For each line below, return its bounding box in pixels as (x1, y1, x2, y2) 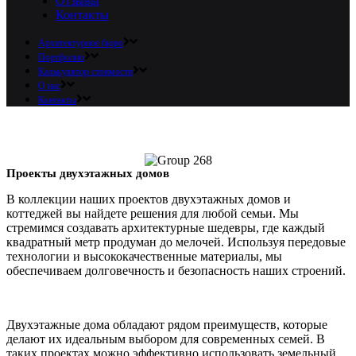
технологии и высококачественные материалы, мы (6, 250, 282, 264)
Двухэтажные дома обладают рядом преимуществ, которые (6, 318, 327, 332)
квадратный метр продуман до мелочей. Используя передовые (6, 235, 346, 250)
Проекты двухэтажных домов (6, 167, 169, 180)
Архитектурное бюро (38, 37, 123, 48)
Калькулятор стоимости (38, 66, 133, 77)
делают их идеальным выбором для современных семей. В (6, 332, 325, 346)
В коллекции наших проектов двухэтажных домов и (6, 192, 291, 207)
